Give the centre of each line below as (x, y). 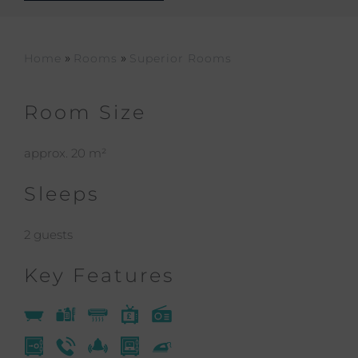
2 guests (48, 235)
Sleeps (62, 194)
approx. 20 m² (65, 153)
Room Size (85, 112)
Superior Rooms (181, 58)
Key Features (99, 275)
